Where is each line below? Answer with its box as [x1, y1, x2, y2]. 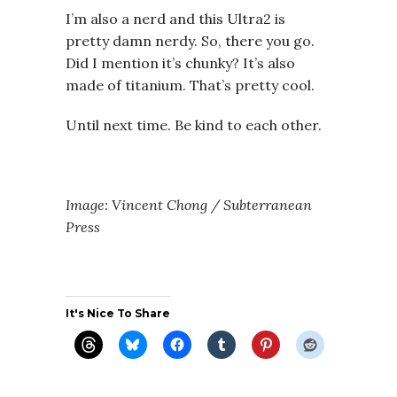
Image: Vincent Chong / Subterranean [66, 195, 312, 214]
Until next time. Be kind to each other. [66, 115, 322, 134]
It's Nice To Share [66, 306, 170, 320]
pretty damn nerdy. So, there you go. [66, 31, 315, 50]
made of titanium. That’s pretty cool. [66, 75, 315, 94]
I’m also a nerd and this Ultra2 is [66, 9, 285, 27]
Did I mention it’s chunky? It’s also [66, 53, 295, 72]
